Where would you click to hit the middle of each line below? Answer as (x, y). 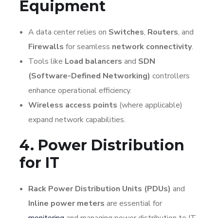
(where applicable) (150, 105)
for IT (39, 163)
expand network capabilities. (77, 119)
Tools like (46, 61)
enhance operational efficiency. (80, 90)
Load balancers (93, 61)
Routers (163, 32)
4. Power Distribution (102, 145)
